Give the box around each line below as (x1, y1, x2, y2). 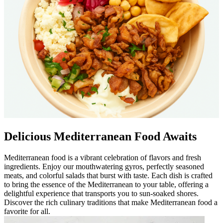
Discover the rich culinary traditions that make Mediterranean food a (4, 198, 218, 207)
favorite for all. (4, 207, 50, 216)
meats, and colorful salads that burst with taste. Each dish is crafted (4, 171, 213, 180)
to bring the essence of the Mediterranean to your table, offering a (4, 180, 209, 189)
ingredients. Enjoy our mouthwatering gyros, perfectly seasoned (4, 162, 204, 171)
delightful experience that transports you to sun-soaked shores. (4, 189, 199, 198)
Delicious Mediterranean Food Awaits (4, 129, 197, 143)
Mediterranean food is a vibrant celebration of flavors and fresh (4, 153, 201, 162)
